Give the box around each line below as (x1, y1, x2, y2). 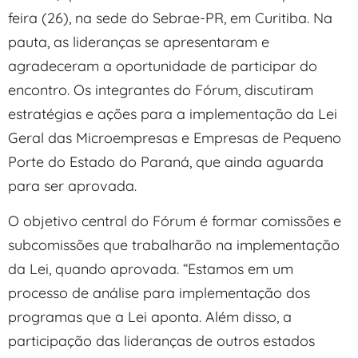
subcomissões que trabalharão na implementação (8, 236, 340, 255)
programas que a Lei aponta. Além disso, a (8, 308, 292, 327)
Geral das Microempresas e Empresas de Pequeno (8, 128, 341, 147)
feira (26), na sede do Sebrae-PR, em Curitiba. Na (8, 8, 332, 27)
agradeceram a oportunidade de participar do (8, 56, 317, 75)
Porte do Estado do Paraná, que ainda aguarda (8, 152, 324, 171)
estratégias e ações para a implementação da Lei (8, 104, 337, 123)
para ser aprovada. (8, 176, 137, 195)
